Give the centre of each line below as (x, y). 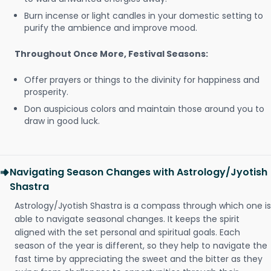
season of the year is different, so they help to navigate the (141, 246)
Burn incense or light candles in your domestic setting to (144, 16)
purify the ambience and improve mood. (111, 28)
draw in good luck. (62, 121)
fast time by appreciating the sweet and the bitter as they (139, 259)
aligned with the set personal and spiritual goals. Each (127, 232)
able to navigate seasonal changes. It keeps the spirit (127, 219)
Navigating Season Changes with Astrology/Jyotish (139, 172)
